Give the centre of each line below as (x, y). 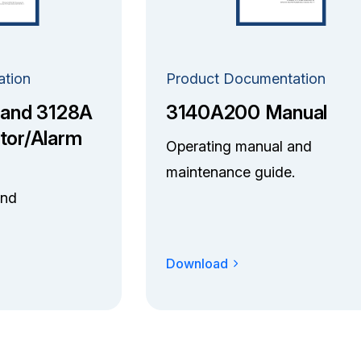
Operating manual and (239, 146)
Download (197, 263)
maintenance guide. (230, 172)
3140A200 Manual (247, 112)
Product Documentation (245, 78)
